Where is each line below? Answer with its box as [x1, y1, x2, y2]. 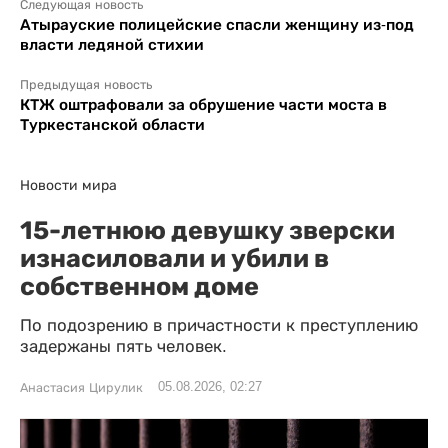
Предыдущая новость [20, 78, 152, 93]
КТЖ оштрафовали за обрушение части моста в [20, 96, 387, 114]
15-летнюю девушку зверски [20, 215, 395, 246]
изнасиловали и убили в [20, 243, 329, 274]
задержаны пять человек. [20, 337, 227, 357]
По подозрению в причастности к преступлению [20, 316, 418, 336]
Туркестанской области [20, 116, 205, 134]
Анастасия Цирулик [20, 381, 143, 396]
